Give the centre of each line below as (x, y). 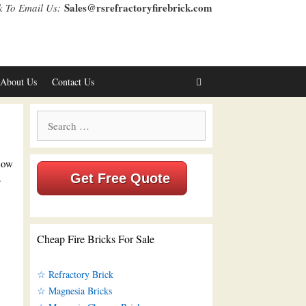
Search (49, 116)
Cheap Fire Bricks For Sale (95, 239)
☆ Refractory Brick (75, 275)
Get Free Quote (120, 178)
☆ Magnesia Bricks (74, 291)
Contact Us (73, 82)
